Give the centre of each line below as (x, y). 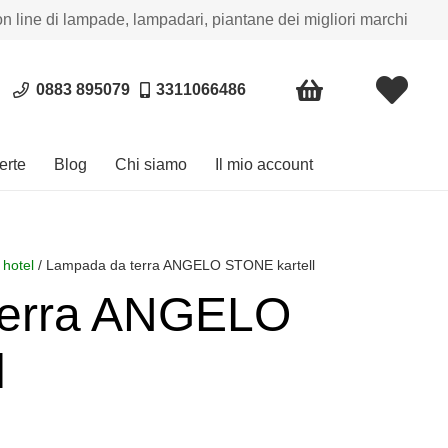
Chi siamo (151, 164)
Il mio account (264, 164)
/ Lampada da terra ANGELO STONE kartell (175, 265)
